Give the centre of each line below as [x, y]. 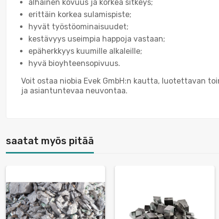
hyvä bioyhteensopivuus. [74, 63]
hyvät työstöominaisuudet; [78, 26]
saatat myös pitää [50, 141]
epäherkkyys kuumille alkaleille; [85, 51]
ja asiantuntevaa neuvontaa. [74, 90]
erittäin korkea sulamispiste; [80, 14]
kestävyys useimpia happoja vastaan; [97, 39]
